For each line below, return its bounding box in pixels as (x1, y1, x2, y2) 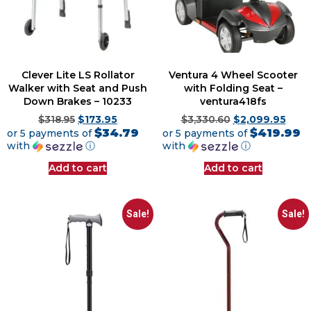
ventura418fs (200, 95, 267, 108)
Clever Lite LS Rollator (21, 69, 135, 82)
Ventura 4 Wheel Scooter (169, 69, 298, 82)
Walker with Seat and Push (8, 82, 147, 95)
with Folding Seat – (184, 82, 283, 95)
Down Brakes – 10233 (24, 95, 132, 108)
